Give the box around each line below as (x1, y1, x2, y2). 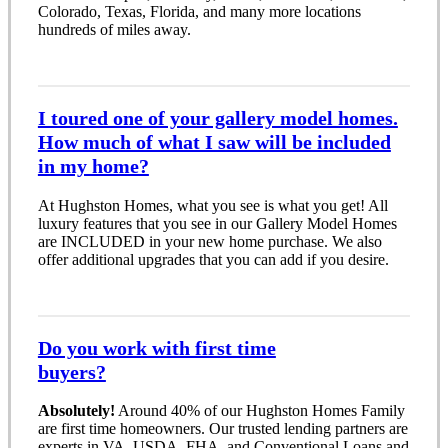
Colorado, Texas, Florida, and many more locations (37, 3, 361, 21)
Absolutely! (37, 402, 115, 420)
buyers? (37, 360, 106, 383)
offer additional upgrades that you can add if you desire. (37, 250, 389, 268)
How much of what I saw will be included (37, 131, 391, 154)
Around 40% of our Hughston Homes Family (114, 402, 405, 420)
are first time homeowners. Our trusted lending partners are (37, 420, 408, 438)
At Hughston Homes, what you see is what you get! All (37, 196, 388, 214)
